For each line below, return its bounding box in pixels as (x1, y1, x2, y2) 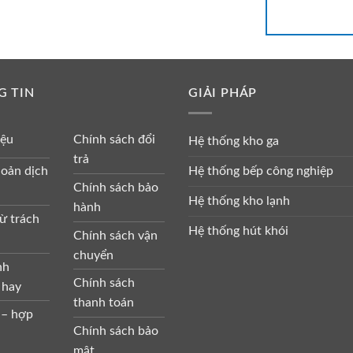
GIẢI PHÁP (188, 87, 258, 100)
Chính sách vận (72, 229, 158, 242)
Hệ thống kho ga (188, 134, 279, 147)
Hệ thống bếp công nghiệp (188, 164, 333, 177)
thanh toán (72, 296, 134, 310)
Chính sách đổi (72, 133, 155, 147)
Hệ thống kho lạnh (188, 194, 290, 207)
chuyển (72, 248, 113, 262)
